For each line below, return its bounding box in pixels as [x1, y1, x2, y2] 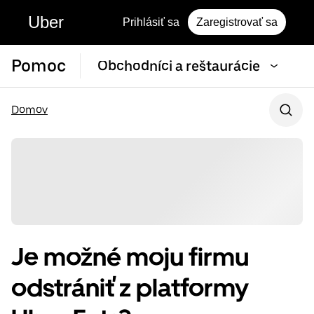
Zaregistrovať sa [196, 16, 278, 28]
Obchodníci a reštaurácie [97, 57, 260, 74]
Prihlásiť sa [123, 16, 179, 28]
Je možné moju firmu [11, 242, 249, 273]
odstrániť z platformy [11, 273, 249, 303]
